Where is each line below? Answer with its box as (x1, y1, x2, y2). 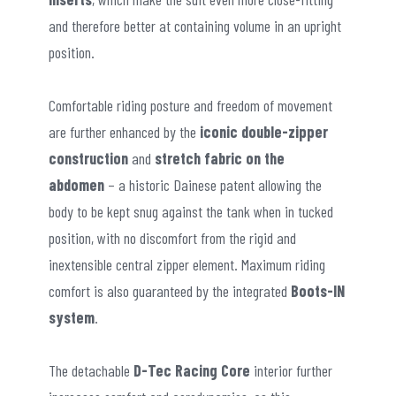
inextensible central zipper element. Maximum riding (49, 254, 325, 274)
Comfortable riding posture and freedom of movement (49, 95, 332, 115)
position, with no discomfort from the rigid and (49, 227, 296, 247)
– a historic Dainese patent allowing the (104, 174, 322, 194)
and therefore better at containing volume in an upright (49, 15, 341, 35)
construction (49, 148, 128, 168)
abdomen (49, 174, 104, 194)
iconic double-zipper (200, 121, 328, 141)
